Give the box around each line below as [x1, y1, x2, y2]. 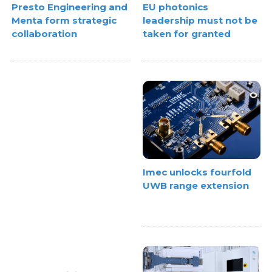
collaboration [12, 28, 78, 40]
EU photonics [143, 1, 208, 13]
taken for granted [143, 28, 231, 40]
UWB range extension [143, 180, 249, 192]
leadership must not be [143, 15, 257, 27]
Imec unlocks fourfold [143, 166, 251, 178]
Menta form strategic [12, 15, 117, 27]
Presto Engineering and [12, 1, 128, 13]
